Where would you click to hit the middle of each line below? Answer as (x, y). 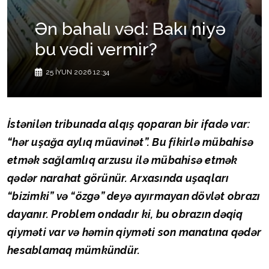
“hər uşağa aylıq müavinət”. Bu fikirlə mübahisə (131, 142)
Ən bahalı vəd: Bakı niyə (130, 29)
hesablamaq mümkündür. (74, 250)
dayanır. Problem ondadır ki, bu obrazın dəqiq (125, 214)
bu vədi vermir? (96, 50)
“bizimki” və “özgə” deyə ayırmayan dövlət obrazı (134, 196)
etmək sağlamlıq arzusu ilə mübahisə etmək (122, 160)
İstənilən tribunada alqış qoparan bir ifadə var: (129, 124)
